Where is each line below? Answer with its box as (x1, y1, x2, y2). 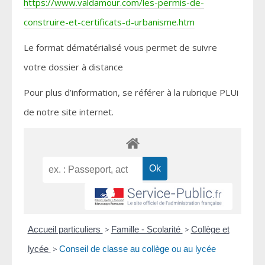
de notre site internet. (24, 106, 114, 118)
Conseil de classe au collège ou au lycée (59, 244, 216, 254)
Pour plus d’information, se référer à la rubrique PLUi (24, 86, 238, 99)
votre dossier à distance (24, 61, 123, 73)
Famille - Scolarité (111, 224, 183, 235)
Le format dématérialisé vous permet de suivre (24, 41, 217, 54)
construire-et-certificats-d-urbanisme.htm (24, 16, 195, 28)
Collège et (190, 224, 230, 235)
